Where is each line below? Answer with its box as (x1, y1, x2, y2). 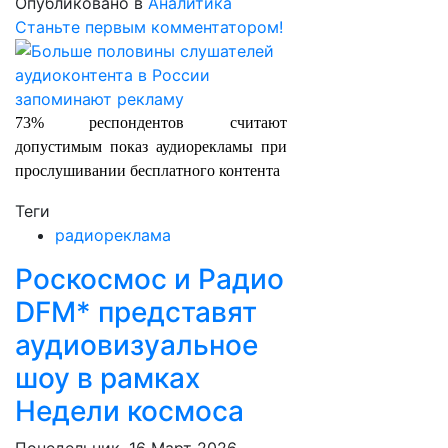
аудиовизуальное (15, 328, 258, 362)
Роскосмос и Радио (15, 262, 284, 296)
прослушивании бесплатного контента (15, 162, 280, 179)
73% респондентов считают (15, 114, 287, 131)
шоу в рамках (15, 361, 200, 395)
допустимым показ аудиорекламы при (15, 138, 287, 155)
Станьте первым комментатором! (15, 17, 283, 37)
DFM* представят (15, 295, 257, 329)
